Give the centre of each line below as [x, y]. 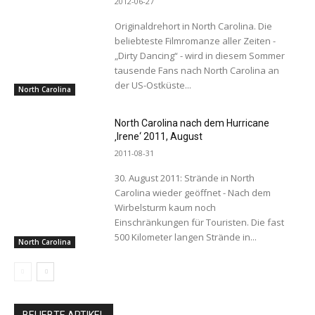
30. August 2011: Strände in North [184, 178]
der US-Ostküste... [153, 85]
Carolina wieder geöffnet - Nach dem [192, 193]
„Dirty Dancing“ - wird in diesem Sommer [199, 56]
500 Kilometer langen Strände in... [185, 237]
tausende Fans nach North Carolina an [197, 71]
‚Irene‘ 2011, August [158, 137]
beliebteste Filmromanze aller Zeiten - [195, 41]
